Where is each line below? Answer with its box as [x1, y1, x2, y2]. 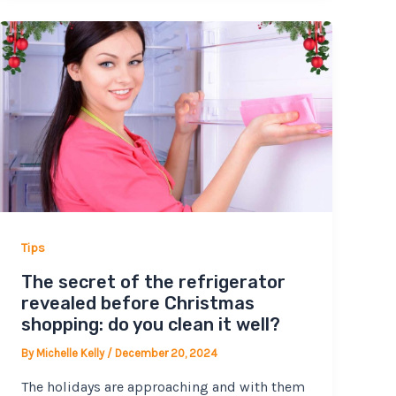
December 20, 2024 [115, 346, 218, 361]
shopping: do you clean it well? [21, 314, 281, 336]
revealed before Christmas [21, 293, 255, 315]
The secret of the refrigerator [21, 271, 286, 293]
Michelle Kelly [36, 346, 108, 361]
